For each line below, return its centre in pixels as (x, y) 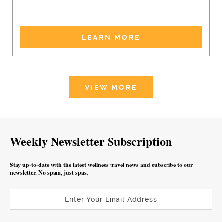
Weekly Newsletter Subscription (91, 141)
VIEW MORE (111, 87)
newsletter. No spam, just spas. (49, 172)
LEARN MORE (111, 37)
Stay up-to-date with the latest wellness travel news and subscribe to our (101, 165)
